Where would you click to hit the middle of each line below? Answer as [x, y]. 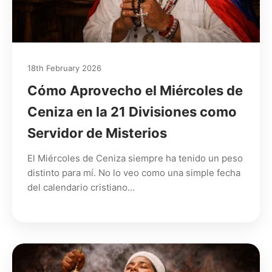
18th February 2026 [64, 68]
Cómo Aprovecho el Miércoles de [135, 91]
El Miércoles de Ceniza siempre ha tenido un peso [135, 158]
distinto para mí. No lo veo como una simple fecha [134, 173]
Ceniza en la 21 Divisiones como [132, 112]
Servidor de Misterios [97, 133]
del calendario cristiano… [81, 188]
